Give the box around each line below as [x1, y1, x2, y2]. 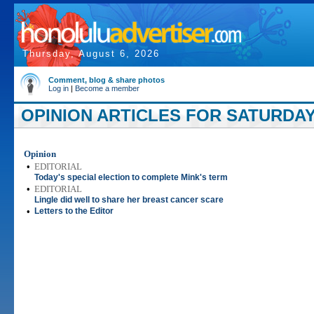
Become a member [75, 84, 139, 93]
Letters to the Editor [34, 206, 114, 216]
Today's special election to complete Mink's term [34, 172, 228, 182]
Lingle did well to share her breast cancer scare [34, 195, 224, 205]
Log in [48, 84, 69, 93]
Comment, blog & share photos [48, 76, 165, 84]
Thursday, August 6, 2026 [22, 48, 160, 59]
